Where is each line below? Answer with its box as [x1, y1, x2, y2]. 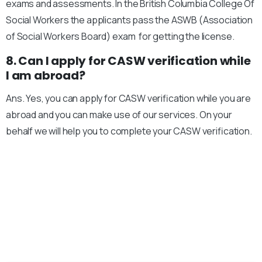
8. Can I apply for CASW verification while [6, 53, 251, 70]
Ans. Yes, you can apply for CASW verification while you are [6, 92, 251, 105]
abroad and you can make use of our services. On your [6, 108, 232, 122]
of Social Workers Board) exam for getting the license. [6, 30, 235, 43]
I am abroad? [6, 67, 85, 84]
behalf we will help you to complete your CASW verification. [6, 125, 254, 138]
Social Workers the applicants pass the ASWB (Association [6, 13, 253, 27]
